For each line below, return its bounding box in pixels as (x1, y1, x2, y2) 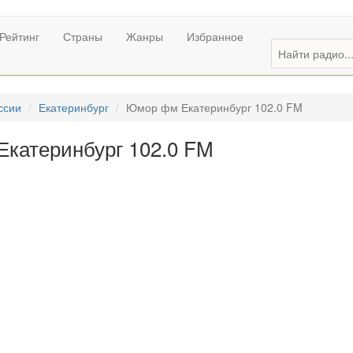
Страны (63, 28, 102, 44)
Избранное (187, 28, 243, 44)
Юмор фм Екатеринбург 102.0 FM (126, 99, 303, 115)
